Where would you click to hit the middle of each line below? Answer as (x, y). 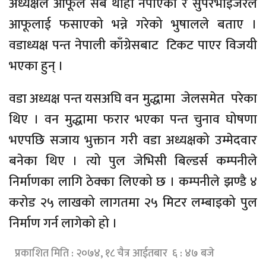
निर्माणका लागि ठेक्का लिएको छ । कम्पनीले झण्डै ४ (133, 182)
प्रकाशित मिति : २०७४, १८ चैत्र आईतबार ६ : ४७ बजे (115, 254)
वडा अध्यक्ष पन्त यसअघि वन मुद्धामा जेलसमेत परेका (133, 99)
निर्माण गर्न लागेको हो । (63, 224)
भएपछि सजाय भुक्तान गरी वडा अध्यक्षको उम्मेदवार (133, 141)
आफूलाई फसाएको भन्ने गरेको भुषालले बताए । (133, 25)
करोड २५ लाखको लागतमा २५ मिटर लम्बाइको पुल (133, 203)
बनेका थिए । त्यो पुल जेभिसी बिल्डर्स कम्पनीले (133, 161)
